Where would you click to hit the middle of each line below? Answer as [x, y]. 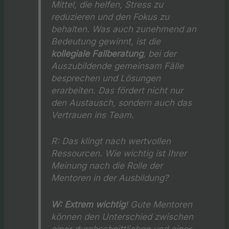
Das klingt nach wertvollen [115, 141]
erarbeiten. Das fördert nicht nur [117, 90]
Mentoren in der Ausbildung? [110, 178]
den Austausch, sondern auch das [122, 102]
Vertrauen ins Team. [93, 115]
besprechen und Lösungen [106, 78]
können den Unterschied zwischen [122, 216]
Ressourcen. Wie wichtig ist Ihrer [119, 153]
